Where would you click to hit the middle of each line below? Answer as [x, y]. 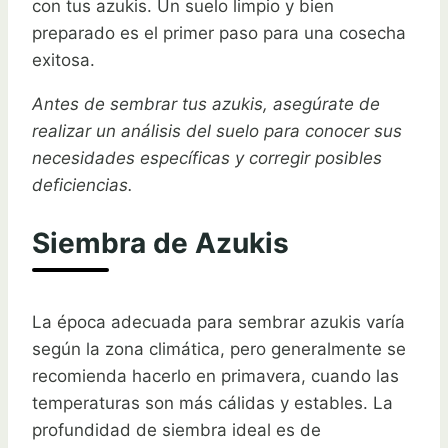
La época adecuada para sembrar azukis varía [218, 322]
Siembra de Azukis [160, 243]
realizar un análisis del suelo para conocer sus [217, 130]
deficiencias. [82, 184]
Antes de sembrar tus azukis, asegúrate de [206, 103]
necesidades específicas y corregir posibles [207, 157]
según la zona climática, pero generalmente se [219, 349]
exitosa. [63, 59]
